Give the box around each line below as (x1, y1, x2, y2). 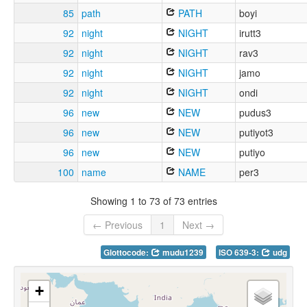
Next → (182, 218, 214, 232)
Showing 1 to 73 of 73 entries (90, 193, 217, 208)
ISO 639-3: (219, 247, 261, 259)
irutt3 (239, 26, 261, 40)
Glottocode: (103, 247, 151, 259)
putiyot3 (239, 125, 273, 140)
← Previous (93, 218, 143, 232)
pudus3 (239, 106, 271, 120)
